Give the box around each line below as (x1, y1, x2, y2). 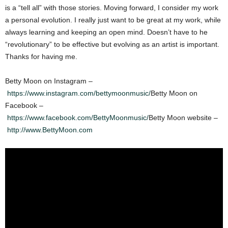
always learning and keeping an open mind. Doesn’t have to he (5, 27, 208, 36)
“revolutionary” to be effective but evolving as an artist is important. (5, 40, 219, 48)
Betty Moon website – (149, 113, 218, 122)
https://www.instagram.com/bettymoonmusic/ (7, 89, 151, 97)
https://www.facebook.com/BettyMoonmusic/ (7, 113, 149, 122)
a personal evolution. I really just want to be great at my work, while (5, 15, 221, 24)
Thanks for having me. (5, 52, 79, 61)
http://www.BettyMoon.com (7, 125, 95, 134)
